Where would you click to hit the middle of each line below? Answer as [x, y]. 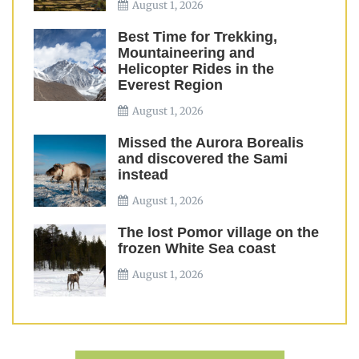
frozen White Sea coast [197, 248]
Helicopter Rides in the [196, 69]
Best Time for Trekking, [198, 37]
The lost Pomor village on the [218, 232]
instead [143, 175]
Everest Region [170, 85]
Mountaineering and [186, 53]
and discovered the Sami [203, 159]
